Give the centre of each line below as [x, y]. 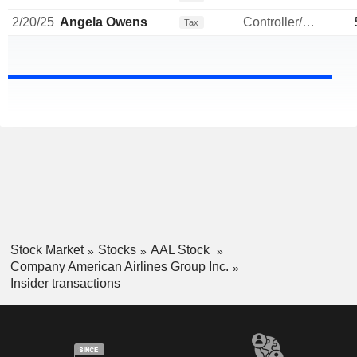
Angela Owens [104, 22]
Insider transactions [65, 283]
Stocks [117, 250]
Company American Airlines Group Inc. [119, 266]
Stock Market [47, 250]
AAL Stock [181, 250]
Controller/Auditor [308, 22]
